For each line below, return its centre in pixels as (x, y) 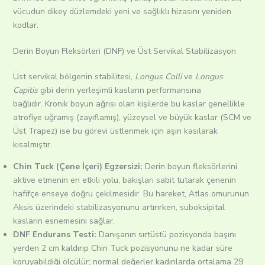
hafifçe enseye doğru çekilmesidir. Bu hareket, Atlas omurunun (131, 194)
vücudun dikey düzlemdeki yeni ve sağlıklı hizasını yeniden (122, 12)
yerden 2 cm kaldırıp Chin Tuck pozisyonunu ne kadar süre (122, 248)
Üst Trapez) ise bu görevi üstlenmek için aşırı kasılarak (115, 131)
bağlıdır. (28, 104)
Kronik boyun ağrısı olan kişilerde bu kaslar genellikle (143, 104)
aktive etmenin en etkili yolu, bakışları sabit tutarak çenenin (124, 180)
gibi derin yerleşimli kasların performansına (119, 91)
